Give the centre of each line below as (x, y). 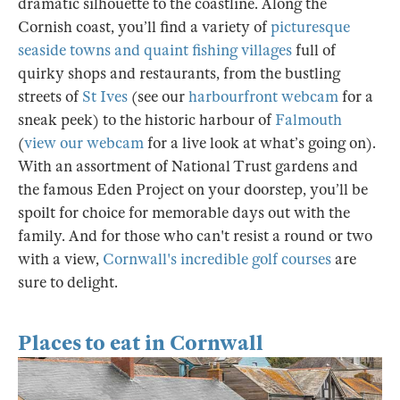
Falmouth (308, 120)
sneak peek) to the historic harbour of (146, 120)
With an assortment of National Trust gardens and (188, 166)
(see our (158, 96)
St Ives (105, 96)
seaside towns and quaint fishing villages (155, 50)
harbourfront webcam (263, 96)
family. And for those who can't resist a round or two (195, 236)
